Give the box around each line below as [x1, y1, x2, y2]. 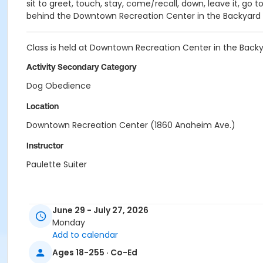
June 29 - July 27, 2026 [52, 204, 149, 217]
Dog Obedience [26, 80, 91, 92]
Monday [52, 217, 85, 229]
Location [26, 102, 59, 111]
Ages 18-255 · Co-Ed [52, 246, 137, 258]
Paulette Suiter [26, 159, 87, 170]
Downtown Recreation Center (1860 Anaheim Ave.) [26, 119, 235, 131]
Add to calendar [52, 229, 118, 241]
